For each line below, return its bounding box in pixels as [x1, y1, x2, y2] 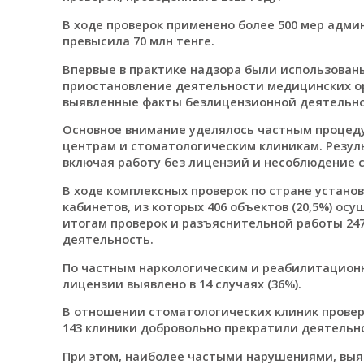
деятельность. [62, 231, 154, 248]
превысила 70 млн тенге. [62, 32, 214, 50]
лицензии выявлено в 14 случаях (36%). [62, 275, 301, 292]
